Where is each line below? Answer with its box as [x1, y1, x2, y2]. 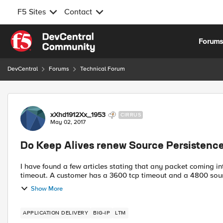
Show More [31, 184, 63, 193]
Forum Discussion [6, 93, 114, 105]
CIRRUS [120, 111, 141, 118]
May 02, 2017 [50, 118, 86, 126]
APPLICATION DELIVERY [23, 210, 88, 216]
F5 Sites [17, 7, 46, 17]
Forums [49, 65, 69, 73]
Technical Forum [80, 65, 125, 73]
